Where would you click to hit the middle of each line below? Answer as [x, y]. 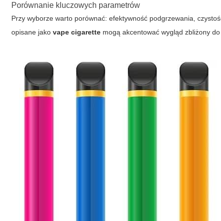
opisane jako [32, 32]
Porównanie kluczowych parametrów [76, 5]
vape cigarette [77, 32]
